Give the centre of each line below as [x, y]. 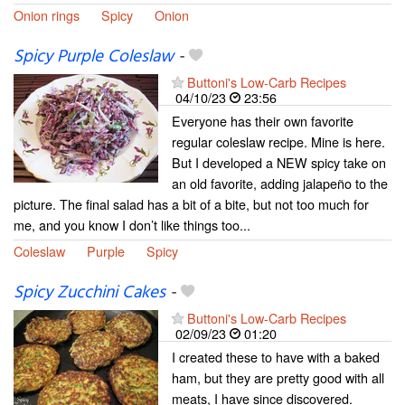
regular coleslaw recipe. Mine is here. [278, 142]
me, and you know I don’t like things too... [132, 225]
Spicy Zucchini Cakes [89, 293]
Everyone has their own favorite [263, 121]
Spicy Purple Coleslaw [94, 57]
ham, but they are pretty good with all [278, 378]
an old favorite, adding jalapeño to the [280, 184]
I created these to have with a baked [276, 357]
